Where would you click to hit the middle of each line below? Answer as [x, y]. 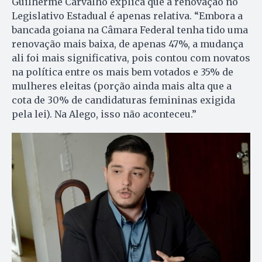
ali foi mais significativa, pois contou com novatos [131, 58]
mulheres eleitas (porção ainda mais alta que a [122, 86]
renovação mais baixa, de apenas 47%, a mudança [127, 44]
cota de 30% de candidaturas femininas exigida [123, 100]
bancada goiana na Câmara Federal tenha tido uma [130, 30]
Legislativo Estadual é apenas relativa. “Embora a [127, 15]
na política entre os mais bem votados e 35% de [123, 72]
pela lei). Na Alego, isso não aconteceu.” [104, 114]
